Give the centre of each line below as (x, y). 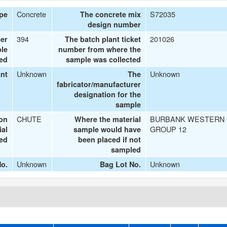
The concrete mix (111, 14)
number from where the (100, 49)
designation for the (108, 94)
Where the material (108, 119)
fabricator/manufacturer (99, 84)
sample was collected (104, 59)
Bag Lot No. (121, 164)
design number (115, 24)
